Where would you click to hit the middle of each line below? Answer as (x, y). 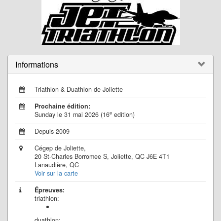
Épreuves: (50, 190)
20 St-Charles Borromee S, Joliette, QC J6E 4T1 (102, 156)
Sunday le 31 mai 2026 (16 (72, 114)
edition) (123, 114)
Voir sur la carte (56, 173)
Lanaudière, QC (57, 165)
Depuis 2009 (52, 131)
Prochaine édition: (62, 106)
